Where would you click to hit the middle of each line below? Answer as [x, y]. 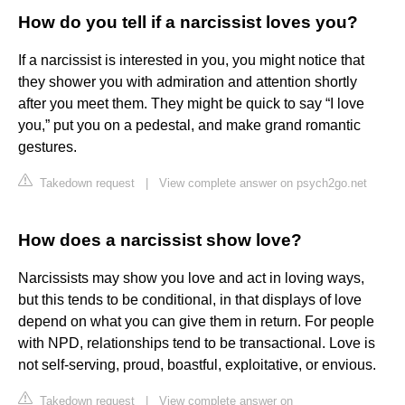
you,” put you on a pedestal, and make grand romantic [189, 126]
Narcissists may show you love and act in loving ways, [191, 278]
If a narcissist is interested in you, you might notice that [191, 61]
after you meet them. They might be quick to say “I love [191, 104]
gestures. [47, 147]
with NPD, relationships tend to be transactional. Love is [197, 344]
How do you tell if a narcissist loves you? [188, 23]
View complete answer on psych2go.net [263, 184]
